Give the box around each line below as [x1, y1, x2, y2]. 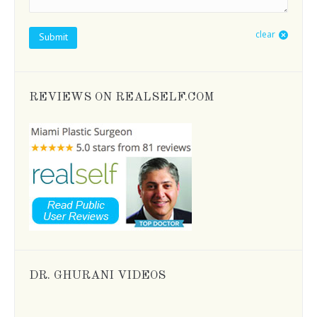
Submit [38, 30, 68, 43]
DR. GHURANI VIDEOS [29, 270, 166, 282]
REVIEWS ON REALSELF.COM [29, 91, 214, 103]
